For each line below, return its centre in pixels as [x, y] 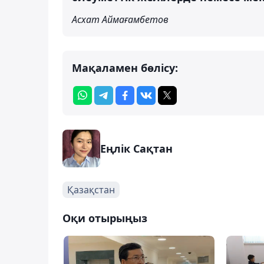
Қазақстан [91, 189]
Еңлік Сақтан [136, 148]
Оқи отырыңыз [105, 218]
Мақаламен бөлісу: [125, 67]
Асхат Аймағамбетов [120, 19]
